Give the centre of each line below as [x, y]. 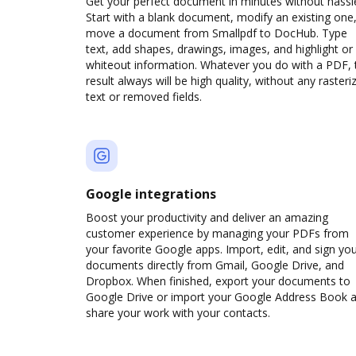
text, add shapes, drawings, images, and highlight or [219, 49]
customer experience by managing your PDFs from [217, 233]
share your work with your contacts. [178, 313]
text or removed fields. [144, 97]
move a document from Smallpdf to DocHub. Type [217, 33]
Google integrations [151, 194]
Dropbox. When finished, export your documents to [218, 281]
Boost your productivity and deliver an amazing [207, 217]
